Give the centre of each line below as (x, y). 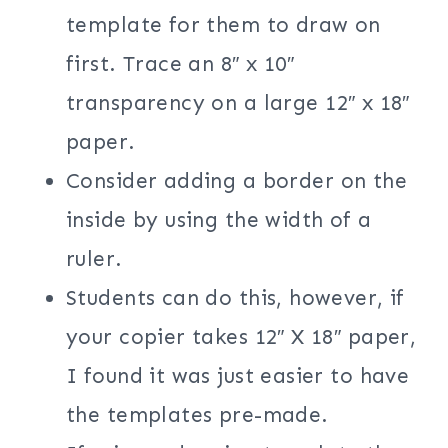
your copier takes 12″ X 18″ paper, (241, 337)
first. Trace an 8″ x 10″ (180, 64)
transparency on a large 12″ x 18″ (238, 103)
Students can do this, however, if (235, 298)
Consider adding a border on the (237, 181)
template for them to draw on (223, 25)
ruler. (94, 259)
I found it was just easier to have (238, 376)
